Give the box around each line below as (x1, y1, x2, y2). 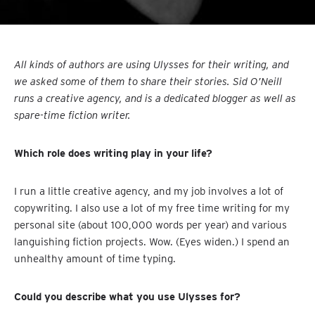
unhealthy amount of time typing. (14, 252, 176, 265)
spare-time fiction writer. (14, 108, 131, 122)
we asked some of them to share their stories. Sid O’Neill (14, 75, 282, 88)
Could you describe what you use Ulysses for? (14, 290, 240, 303)
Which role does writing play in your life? (14, 146, 212, 160)
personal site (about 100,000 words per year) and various (14, 218, 287, 231)
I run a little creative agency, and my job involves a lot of (14, 184, 283, 198)
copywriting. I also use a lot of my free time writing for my (14, 201, 290, 214)
